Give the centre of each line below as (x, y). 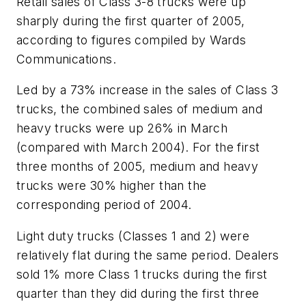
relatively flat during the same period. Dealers (148, 255)
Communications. (66, 59)
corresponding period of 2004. (104, 205)
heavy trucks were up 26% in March (122, 128)
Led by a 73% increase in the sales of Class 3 (147, 90)
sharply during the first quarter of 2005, (131, 20)
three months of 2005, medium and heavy (138, 167)
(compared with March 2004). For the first (138, 148)
